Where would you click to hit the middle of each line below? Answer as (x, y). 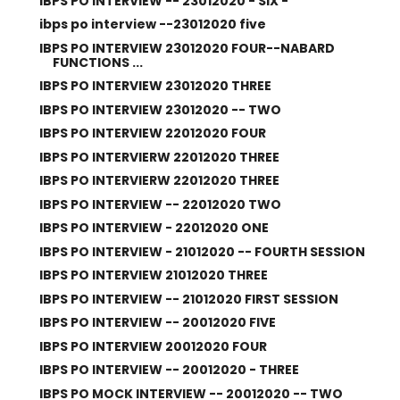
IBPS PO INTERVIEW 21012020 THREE (153, 275)
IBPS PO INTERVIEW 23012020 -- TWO (160, 109)
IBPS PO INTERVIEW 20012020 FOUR (153, 346)
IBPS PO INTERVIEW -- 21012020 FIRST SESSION (188, 299)
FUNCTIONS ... (97, 62)
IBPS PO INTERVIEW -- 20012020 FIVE (157, 322)
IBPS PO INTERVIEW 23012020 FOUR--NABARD (187, 48)
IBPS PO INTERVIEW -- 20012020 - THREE (169, 370)
